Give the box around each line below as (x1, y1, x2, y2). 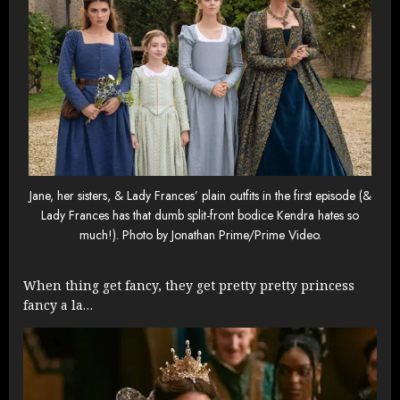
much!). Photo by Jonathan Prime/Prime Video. (79, 226, 321, 245)
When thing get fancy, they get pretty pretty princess (23, 277, 354, 295)
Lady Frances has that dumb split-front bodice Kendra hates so (41, 206, 359, 225)
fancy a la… (23, 296, 93, 314)
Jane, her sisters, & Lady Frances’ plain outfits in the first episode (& (29, 187, 371, 205)
